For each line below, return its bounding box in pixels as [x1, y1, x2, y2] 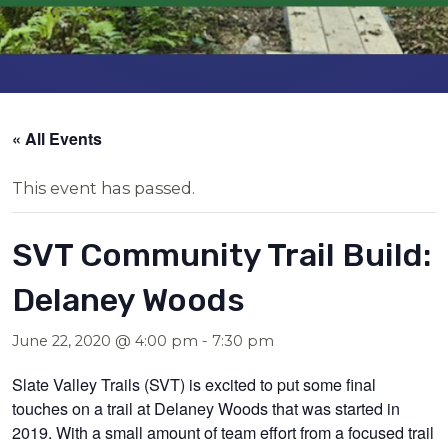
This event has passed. [12, 177, 196, 198]
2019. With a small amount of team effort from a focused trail [12, 419, 435, 444]
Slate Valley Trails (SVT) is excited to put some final [12, 371, 377, 396]
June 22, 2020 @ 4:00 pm [12, 331, 199, 350]
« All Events [12, 126, 103, 150]
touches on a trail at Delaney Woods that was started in [12, 395, 401, 420]
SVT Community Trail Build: [12, 235, 432, 274]
